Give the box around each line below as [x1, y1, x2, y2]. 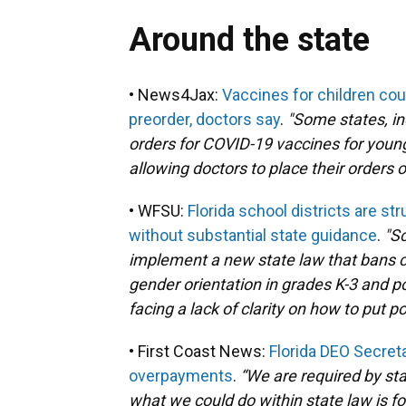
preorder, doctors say [129, 110, 280, 129]
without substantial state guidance [129, 226, 377, 245]
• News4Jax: [129, 85, 222, 104]
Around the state [129, 21, 370, 59]
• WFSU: [129, 201, 188, 220]
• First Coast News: [129, 342, 269, 361]
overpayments [129, 366, 233, 385]
